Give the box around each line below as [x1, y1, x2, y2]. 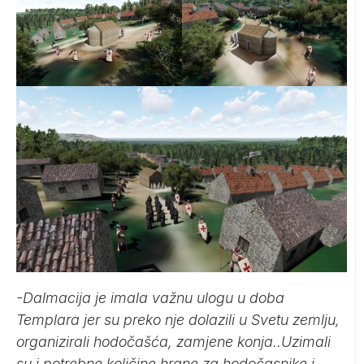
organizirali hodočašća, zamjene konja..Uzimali [16, 333, 331, 351]
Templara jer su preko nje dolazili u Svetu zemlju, [16, 311, 340, 329]
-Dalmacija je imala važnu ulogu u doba [16, 289, 284, 307]
